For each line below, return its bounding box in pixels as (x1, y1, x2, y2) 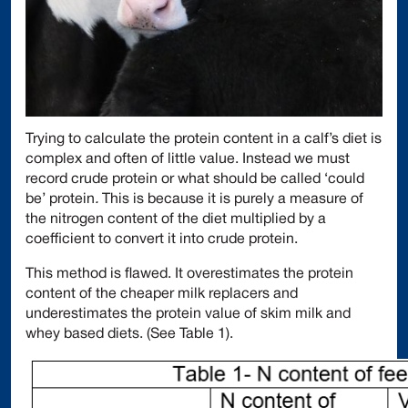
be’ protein (25, 193, 95, 207)
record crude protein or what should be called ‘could (25, 173, 364, 187)
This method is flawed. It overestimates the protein (25, 268, 353, 281)
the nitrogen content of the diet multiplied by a (25, 213, 326, 227)
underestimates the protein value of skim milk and (25, 308, 351, 321)
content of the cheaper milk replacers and (25, 288, 298, 301)
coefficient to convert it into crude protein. (25, 233, 301, 247)
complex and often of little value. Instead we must (25, 153, 350, 167)
